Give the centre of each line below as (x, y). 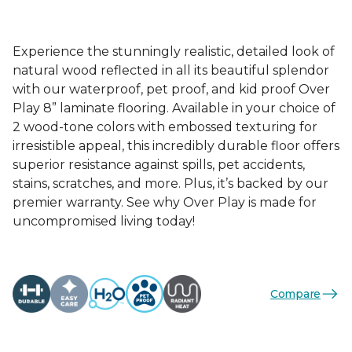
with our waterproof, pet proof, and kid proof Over (171, 89)
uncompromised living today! (104, 221)
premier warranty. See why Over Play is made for (165, 202)
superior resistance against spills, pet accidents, (159, 165)
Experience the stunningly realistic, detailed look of (174, 51)
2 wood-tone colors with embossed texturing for (165, 127)
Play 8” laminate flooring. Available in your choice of (174, 108)
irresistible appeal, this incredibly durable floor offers (176, 146)
